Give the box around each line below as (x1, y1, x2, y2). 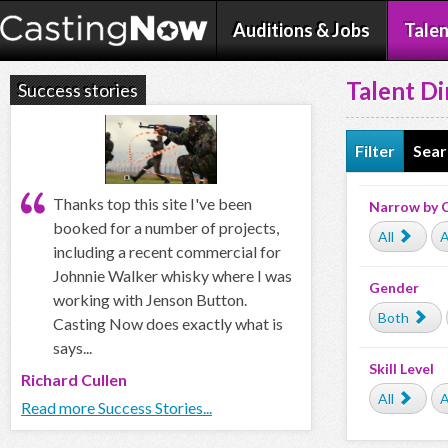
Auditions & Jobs (233, 19, 370, 41)
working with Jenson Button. (53, 290, 247, 310)
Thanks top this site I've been (53, 194, 252, 214)
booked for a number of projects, (53, 218, 279, 238)
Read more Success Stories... (21, 398, 212, 418)
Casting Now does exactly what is (53, 314, 283, 334)
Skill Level (369, 360, 434, 377)
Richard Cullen (21, 370, 127, 390)
